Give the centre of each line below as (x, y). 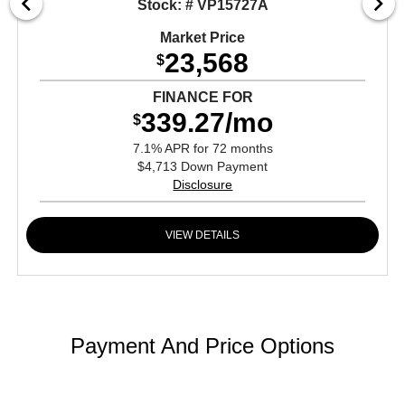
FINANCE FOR (202, 97)
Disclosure (203, 184)
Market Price (203, 37)
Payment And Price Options (202, 345)
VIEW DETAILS (203, 235)
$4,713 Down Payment (203, 166)
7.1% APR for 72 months (202, 148)
